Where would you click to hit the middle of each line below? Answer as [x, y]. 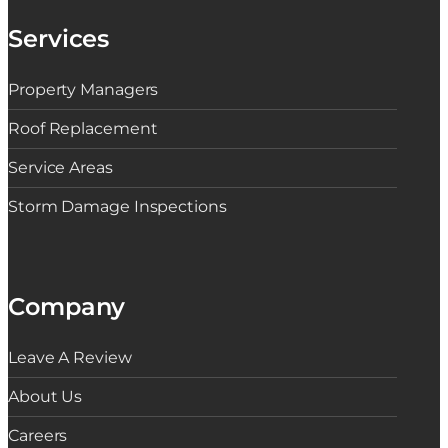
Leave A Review [70, 358]
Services [59, 39]
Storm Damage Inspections [117, 207]
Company [67, 307]
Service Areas [60, 168]
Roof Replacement [83, 129]
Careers [38, 436]
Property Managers [83, 90]
